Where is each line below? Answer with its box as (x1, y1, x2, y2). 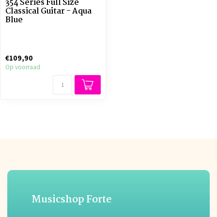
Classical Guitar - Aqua (5, 5, 92, 18)
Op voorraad (5, 62, 40, 72)
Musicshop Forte (31, 192, 111, 208)
